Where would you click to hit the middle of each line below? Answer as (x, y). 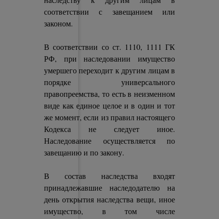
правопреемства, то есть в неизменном (109, 94)
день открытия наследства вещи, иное (109, 199)
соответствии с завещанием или (109, 11)
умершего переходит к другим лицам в (109, 70)
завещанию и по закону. (84, 152)
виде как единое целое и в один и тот (109, 105)
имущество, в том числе (109, 211)
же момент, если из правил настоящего (109, 117)
